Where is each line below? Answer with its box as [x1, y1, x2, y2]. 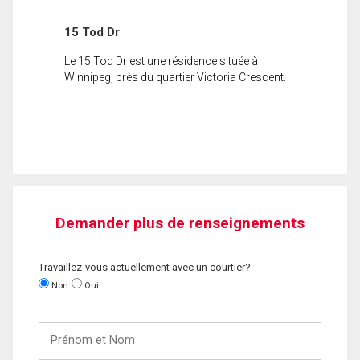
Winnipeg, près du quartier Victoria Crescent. [64, 70, 286, 84]
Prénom [38, 322, 80, 335]
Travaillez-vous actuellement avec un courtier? [39, 260, 251, 273]
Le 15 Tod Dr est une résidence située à [64, 54, 258, 67]
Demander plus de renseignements [55, 213, 305, 232]
